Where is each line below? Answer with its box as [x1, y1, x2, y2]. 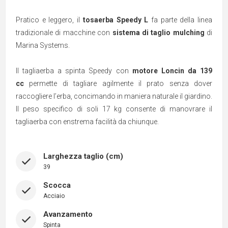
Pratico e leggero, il [16, 15, 83, 24]
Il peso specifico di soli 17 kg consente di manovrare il [16, 104, 212, 113]
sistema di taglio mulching [112, 28, 205, 37]
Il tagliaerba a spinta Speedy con [16, 66, 132, 75]
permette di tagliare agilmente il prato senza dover [24, 79, 212, 88]
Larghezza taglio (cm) [43, 152, 123, 161]
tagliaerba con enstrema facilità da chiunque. [16, 117, 159, 126]
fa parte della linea [148, 15, 213, 24]
